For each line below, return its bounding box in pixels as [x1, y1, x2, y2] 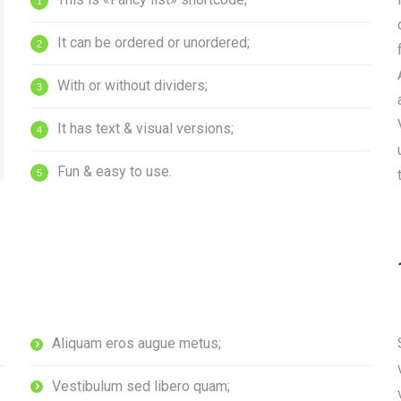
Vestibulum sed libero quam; [52, 378, 230, 395]
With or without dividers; [57, 77, 208, 94]
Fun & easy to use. [57, 163, 172, 180]
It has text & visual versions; [57, 120, 234, 137]
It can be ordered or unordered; [57, 34, 250, 51]
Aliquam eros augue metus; [52, 335, 221, 352]
